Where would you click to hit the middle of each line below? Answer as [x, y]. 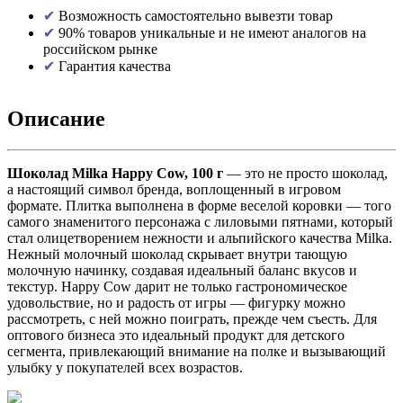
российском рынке [100, 49]
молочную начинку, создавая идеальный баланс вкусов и [182, 270]
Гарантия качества [113, 66]
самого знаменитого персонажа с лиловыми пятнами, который [200, 221]
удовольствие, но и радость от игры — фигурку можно [176, 302]
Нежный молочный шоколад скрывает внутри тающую [177, 254]
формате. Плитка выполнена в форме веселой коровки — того [199, 205]
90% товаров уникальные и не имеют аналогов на [210, 32]
